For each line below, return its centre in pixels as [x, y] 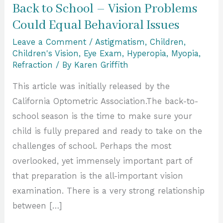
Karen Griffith [102, 65]
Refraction [33, 65]
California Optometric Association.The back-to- [106, 101]
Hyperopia [147, 54]
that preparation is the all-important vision [98, 176]
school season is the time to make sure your [103, 116]
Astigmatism [120, 42]
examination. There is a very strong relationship [109, 191]
